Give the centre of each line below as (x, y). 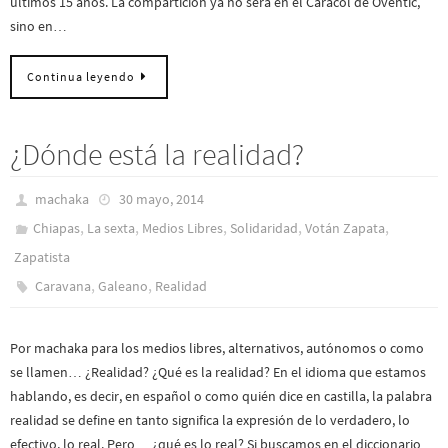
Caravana (63, 286)
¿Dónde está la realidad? (157, 154)
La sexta (111, 228)
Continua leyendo (81, 77)
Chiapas (57, 228)
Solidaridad (264, 228)
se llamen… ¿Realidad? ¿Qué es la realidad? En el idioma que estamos (218, 372)
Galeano (123, 286)
